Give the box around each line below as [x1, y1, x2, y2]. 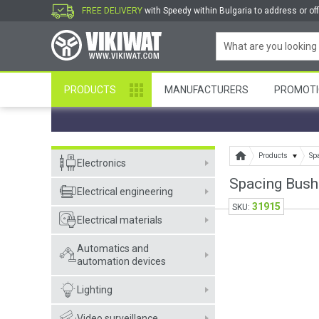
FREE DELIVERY [82, 6, 142, 16]
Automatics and [77, 243, 149, 254]
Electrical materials [77, 214, 162, 226]
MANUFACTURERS [164, 84, 249, 95]
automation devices [77, 256, 166, 267]
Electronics [77, 157, 126, 169]
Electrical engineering [77, 186, 173, 197]
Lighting [77, 284, 113, 296]
